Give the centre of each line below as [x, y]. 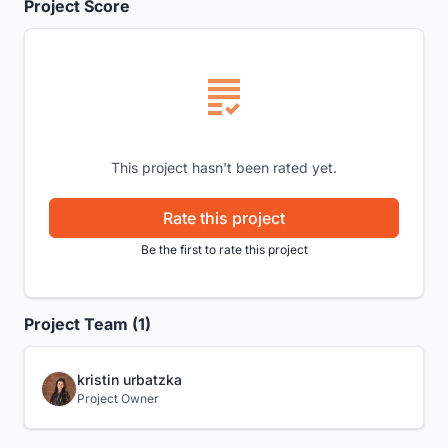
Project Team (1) [87, 324]
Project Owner [118, 399]
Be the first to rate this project [224, 250]
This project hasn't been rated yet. [224, 168]
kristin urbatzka [129, 380]
